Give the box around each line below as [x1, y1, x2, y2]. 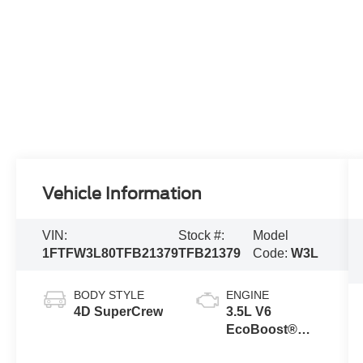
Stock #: [178, 228, 225, 242]
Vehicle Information [42, 183, 203, 203]
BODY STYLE [74, 288, 145, 301]
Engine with [225, 340, 298, 354]
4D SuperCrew [74, 304, 164, 318]
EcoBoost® [225, 322, 297, 336]
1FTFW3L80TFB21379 [42, 246, 179, 260]
